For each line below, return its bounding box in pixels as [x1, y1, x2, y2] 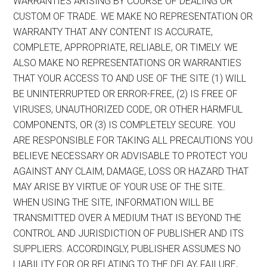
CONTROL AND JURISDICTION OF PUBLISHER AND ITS [13, 227, 244, 239]
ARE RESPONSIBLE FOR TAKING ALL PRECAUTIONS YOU [13, 134, 253, 146]
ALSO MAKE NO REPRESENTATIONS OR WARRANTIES [13, 57, 242, 69]
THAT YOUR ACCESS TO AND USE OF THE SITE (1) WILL [13, 72, 247, 84]
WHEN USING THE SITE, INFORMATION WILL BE [13, 196, 215, 208]
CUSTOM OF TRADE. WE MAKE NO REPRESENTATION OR [13, 10, 253, 22]
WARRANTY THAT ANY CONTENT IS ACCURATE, [13, 26, 213, 38]
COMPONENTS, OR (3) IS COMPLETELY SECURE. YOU [13, 119, 236, 131]
